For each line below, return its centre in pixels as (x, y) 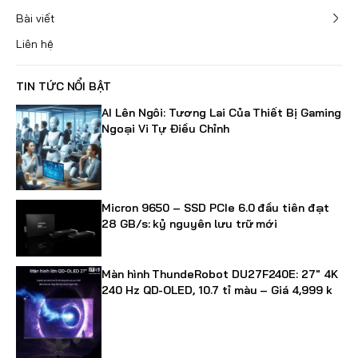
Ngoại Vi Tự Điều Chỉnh (165, 128)
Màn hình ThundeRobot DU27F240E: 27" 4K (220, 274)
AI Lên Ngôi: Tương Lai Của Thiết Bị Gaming (221, 112)
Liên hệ (35, 44)
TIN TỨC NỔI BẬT (64, 86)
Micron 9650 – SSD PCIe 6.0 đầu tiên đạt (215, 207)
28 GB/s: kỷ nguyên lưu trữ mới (190, 223)
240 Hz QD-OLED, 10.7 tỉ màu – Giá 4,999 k (217, 290)
